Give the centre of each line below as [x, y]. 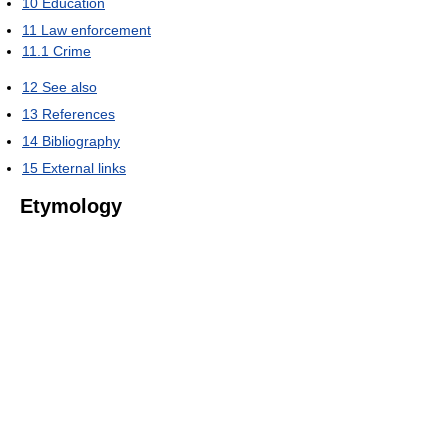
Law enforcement [96, 30]
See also [69, 87]
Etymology [71, 206]
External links [84, 168]
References [78, 114]
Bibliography [81, 141]
